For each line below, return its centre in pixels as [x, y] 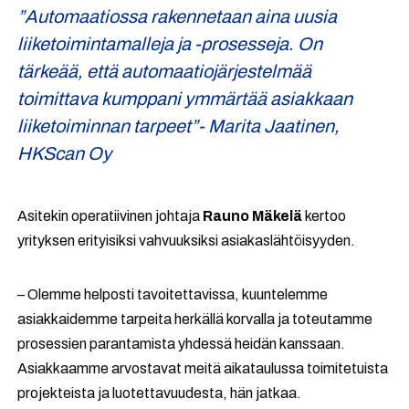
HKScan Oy [65, 154]
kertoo [325, 216]
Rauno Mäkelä [253, 216]
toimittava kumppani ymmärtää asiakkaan [185, 99]
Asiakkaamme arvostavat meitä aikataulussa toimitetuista [203, 369]
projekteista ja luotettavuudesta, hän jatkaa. [160, 393]
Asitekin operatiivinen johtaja [110, 216]
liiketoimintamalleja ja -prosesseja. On [170, 44]
